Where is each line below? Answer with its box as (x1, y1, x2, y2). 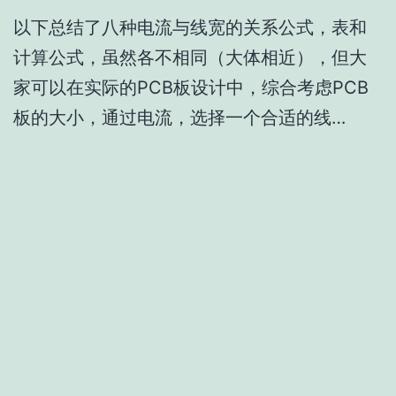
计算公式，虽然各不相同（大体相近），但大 (13, 47, 367, 69)
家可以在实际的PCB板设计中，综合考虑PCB (13, 77, 369, 99)
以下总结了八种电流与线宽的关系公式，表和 (13, 17, 367, 39)
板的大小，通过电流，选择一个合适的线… (13, 107, 346, 129)
